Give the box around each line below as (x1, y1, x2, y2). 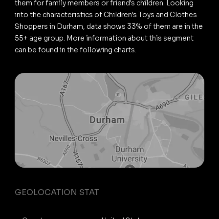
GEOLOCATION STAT (15, 187, 99, 197)
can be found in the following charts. (15, 45, 136, 54)
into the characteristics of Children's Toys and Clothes (15, 10, 197, 19)
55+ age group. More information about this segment (15, 33, 194, 43)
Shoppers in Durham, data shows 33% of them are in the (15, 22, 203, 31)
